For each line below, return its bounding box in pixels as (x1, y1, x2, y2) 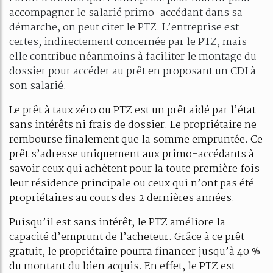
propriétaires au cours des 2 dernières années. (9, 190, 235, 207)
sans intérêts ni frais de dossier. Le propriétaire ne (9, 116, 257, 133)
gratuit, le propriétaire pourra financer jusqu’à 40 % (9, 243, 260, 260)
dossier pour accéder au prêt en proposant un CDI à (9, 63, 256, 80)
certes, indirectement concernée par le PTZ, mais (9, 34, 247, 51)
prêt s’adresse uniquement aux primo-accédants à (9, 146, 254, 163)
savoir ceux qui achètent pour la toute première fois (9, 160, 260, 177)
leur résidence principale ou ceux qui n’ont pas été (9, 175, 254, 192)
